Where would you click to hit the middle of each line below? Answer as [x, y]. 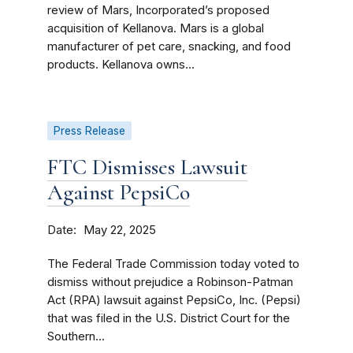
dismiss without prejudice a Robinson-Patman [170, 282]
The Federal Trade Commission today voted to [173, 264]
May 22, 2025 [120, 230]
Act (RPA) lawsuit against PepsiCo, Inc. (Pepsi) [174, 300]
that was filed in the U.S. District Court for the [169, 318]
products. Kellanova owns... [121, 65]
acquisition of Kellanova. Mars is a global [156, 28]
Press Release [89, 131]
